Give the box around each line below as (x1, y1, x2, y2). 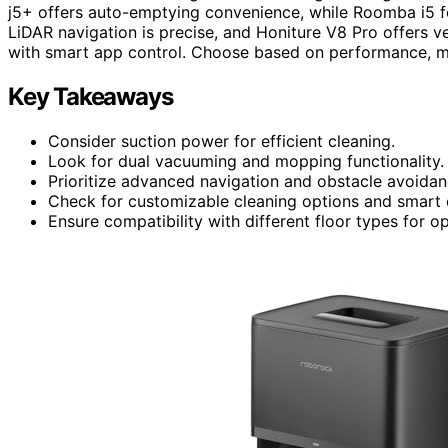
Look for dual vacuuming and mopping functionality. (48, 150, 444, 171)
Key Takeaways (8, 81, 173, 111)
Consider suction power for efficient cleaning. (48, 130, 395, 151)
